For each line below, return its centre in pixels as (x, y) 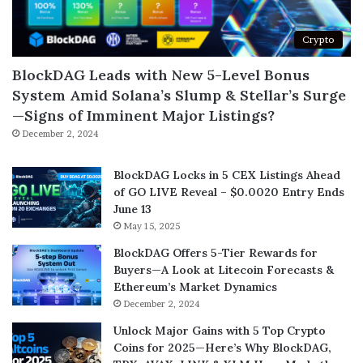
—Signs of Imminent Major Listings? (143, 116)
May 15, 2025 (152, 226)
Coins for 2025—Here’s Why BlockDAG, (222, 348)
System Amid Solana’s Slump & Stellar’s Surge (179, 96)
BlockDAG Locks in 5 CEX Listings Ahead (227, 175)
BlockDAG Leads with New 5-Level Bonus (161, 75)
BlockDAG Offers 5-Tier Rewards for (216, 253)
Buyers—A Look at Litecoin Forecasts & (224, 270)
